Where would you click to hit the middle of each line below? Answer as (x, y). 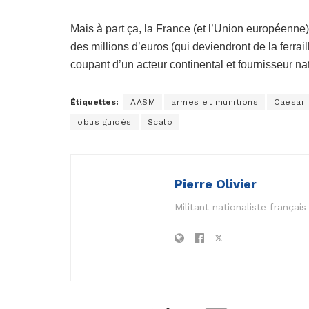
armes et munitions (215, 102)
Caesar (289, 102)
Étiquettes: (94, 102)
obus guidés (104, 122)
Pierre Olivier (216, 183)
